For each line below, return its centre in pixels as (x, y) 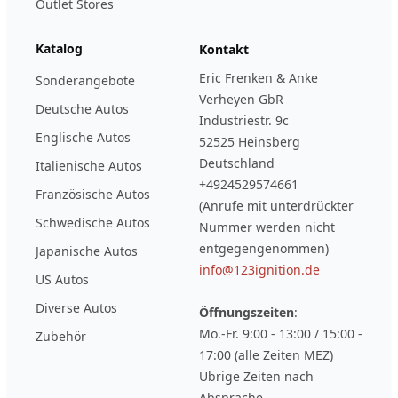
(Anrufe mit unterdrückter (276, 205)
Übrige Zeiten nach (256, 376)
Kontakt (224, 49)
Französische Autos (93, 194)
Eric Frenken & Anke (259, 77)
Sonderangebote (85, 80)
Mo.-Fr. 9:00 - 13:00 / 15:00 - (281, 333)
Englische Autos (83, 137)
